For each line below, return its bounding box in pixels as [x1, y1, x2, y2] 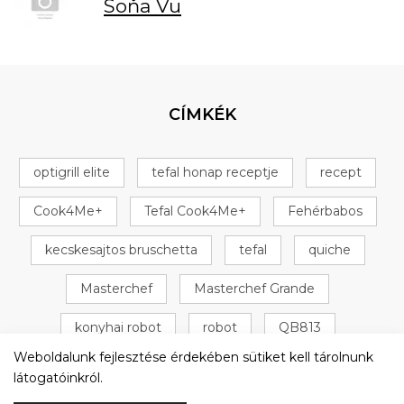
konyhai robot [74, 318, 161, 335]
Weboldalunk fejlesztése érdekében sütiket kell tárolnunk [14, 349, 373, 365]
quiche [308, 241, 351, 258]
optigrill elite [33, 163, 110, 180]
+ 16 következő [213, 357, 308, 374]
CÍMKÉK [168, 104, 236, 124]
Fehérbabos [287, 202, 363, 219]
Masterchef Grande [194, 280, 315, 297]
